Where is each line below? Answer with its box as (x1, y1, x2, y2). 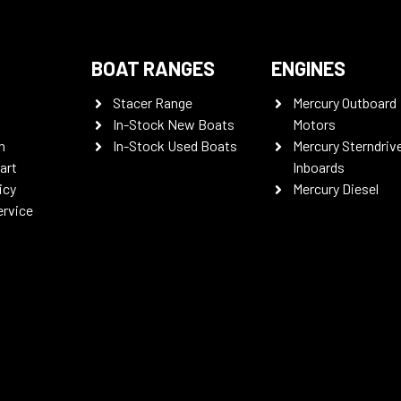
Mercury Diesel (293, 180, 380, 197)
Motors (293, 115, 337, 132)
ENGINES (271, 56, 346, 80)
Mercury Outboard (293, 94, 397, 111)
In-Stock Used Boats (112, 137, 237, 154)
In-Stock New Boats (112, 115, 235, 132)
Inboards (293, 158, 346, 175)
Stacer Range (112, 94, 192, 111)
